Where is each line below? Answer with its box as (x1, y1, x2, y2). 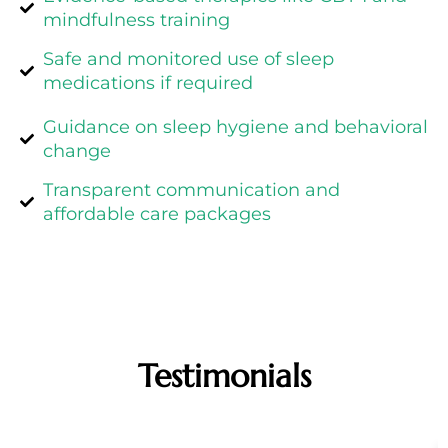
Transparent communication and (42, 179, 340, 202)
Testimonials (137, 356, 311, 397)
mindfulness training (42, 9, 230, 32)
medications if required (42, 72, 253, 95)
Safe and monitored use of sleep (42, 48, 334, 71)
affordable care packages (42, 203, 271, 226)
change (42, 140, 111, 163)
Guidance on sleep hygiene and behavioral (42, 116, 428, 139)
